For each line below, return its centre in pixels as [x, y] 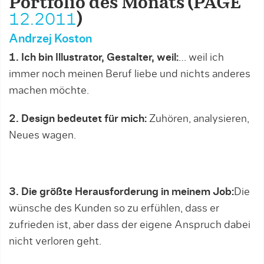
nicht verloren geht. [56, 242]
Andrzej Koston [50, 39]
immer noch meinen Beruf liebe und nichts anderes [130, 74]
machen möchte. [49, 91]
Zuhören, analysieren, [199, 119]
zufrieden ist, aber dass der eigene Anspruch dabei [130, 225]
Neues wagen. [42, 136]
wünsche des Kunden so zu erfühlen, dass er [114, 209]
